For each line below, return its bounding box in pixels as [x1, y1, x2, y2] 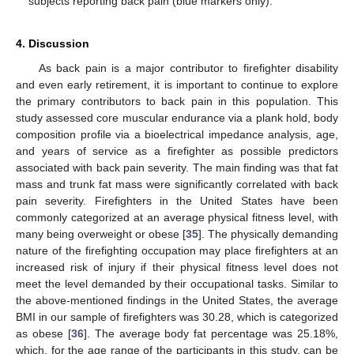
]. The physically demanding [198, 227, 338, 240]
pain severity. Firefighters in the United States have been [16, 194, 338, 207]
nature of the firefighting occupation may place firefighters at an [16, 243, 338, 257]
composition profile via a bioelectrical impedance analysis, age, [16, 127, 338, 141]
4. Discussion [16, 36, 89, 50]
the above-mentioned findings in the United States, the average [16, 293, 338, 307]
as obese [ [16, 326, 71, 340]
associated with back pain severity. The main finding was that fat [16, 160, 338, 174]
